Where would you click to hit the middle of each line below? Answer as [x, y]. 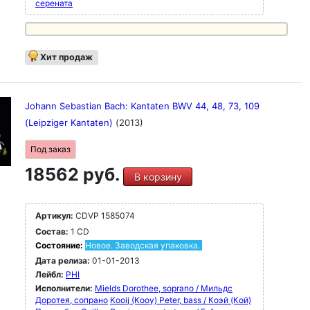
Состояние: [60, 245]
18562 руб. [74, 174]
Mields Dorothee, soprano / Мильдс [164, 288]
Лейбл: [49, 274]
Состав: [52, 231]
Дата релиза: [63, 261]
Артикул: [54, 216]
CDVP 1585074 [104, 216]
